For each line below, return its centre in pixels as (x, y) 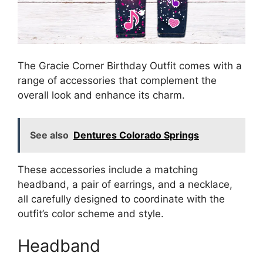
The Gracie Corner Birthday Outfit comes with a (130, 66)
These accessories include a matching (108, 169)
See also (49, 135)
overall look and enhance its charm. (101, 95)
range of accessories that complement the (117, 81)
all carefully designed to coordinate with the (121, 199)
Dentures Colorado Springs (136, 135)
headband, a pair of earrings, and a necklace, (125, 184)
